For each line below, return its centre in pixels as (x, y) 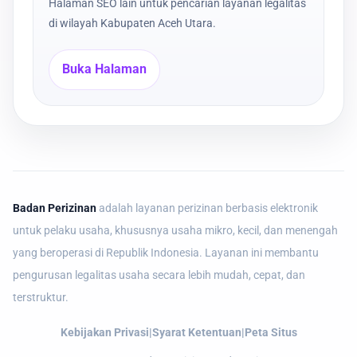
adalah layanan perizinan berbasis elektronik (207, 208)
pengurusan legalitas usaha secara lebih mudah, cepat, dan (159, 275)
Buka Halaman (105, 69)
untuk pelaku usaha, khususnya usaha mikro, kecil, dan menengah (175, 231)
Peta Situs (271, 333)
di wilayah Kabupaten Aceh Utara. (133, 23)
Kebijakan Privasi (104, 333)
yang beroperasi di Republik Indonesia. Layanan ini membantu (166, 253)
